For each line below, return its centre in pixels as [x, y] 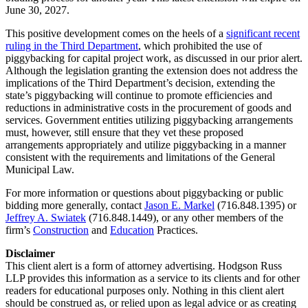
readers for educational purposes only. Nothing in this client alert [145, 290]
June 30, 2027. [37, 10]
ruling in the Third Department [72, 45]
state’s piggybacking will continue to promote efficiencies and [139, 95]
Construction [61, 230]
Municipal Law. [40, 169]
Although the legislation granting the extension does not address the [152, 70]
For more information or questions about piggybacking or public [144, 192]
